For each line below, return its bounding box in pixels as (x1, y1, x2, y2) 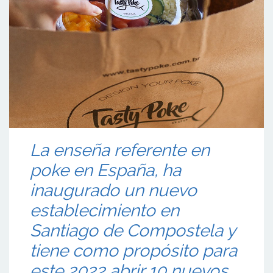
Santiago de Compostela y (30, 220, 235, 241)
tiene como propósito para (30, 240, 237, 261)
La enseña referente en (30, 140, 210, 160)
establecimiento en (30, 200, 179, 221)
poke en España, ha (30, 160, 181, 180)
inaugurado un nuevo (30, 180, 197, 200)
